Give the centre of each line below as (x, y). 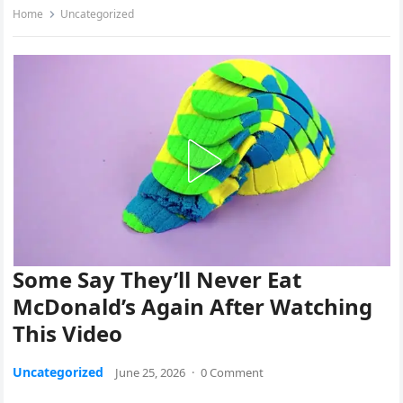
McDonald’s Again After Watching (193, 307)
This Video (68, 334)
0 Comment (233, 373)
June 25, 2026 (151, 373)
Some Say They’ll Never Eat (157, 280)
